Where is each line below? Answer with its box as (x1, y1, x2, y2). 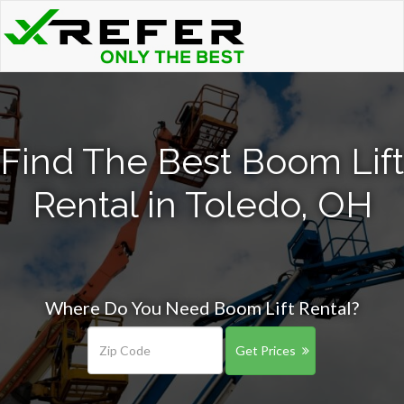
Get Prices (234, 343, 296, 358)
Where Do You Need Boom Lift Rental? (45, 297, 359, 318)
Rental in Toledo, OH (32, 183, 372, 225)
